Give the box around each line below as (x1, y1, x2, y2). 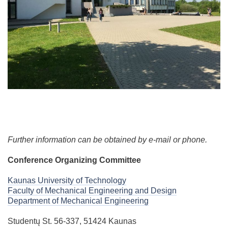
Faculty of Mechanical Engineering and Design (8, 186, 177, 195)
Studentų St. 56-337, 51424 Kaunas (8, 216, 136, 225)
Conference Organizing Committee (8, 155, 141, 164)
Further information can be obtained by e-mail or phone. (8, 135, 207, 144)
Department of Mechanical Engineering (8, 196, 149, 205)
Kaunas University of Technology (8, 176, 126, 185)
